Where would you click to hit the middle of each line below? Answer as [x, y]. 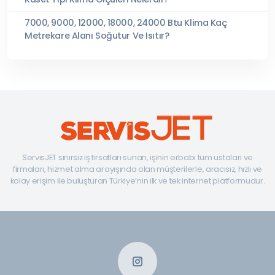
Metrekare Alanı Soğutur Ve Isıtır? [97, 35]
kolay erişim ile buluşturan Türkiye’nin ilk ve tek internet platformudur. [137, 180]
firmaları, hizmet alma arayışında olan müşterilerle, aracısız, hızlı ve [137, 169]
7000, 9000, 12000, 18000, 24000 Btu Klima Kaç [126, 22]
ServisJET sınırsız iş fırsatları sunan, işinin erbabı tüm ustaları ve [137, 157]
